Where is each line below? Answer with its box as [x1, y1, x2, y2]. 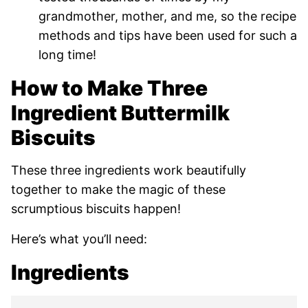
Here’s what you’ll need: [11, 232, 147, 246]
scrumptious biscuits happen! [11, 201, 181, 216]
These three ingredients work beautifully [11, 163, 246, 177]
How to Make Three [11, 76, 208, 100]
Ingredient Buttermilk [11, 100, 230, 125]
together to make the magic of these [11, 182, 225, 197]
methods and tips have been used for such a [38, 28, 297, 43]
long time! [38, 47, 96, 62]
